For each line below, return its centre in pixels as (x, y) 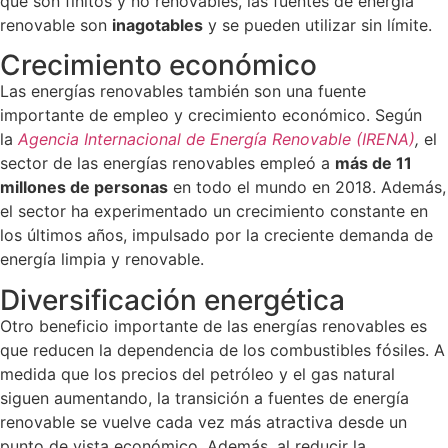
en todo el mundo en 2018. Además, (307, 187)
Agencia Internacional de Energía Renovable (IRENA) (216, 139)
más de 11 (373, 163)
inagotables (157, 24)
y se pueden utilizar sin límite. (317, 24)
